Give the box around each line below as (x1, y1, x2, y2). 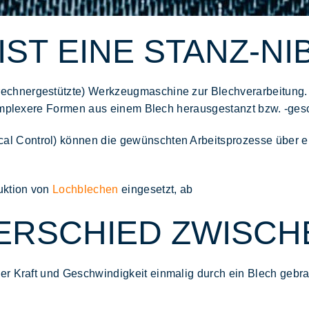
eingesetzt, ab (118, 183, 193, 195)
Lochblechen (52, 183, 119, 195)
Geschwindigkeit (62, 267, 150, 279)
